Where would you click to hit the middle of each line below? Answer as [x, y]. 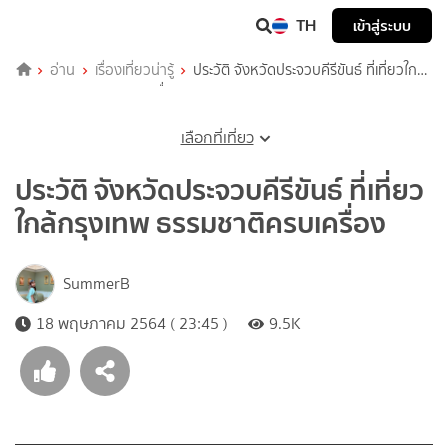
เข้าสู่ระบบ [382, 25]
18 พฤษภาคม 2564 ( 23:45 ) [132, 323]
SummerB [96, 283]
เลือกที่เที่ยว [217, 137]
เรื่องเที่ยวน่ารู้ [134, 69]
